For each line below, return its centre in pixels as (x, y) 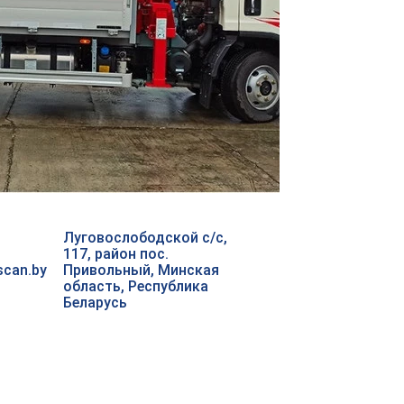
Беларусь (95, 303)
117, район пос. (116, 254)
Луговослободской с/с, (145, 238)
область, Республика (136, 287)
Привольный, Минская (141, 271)
